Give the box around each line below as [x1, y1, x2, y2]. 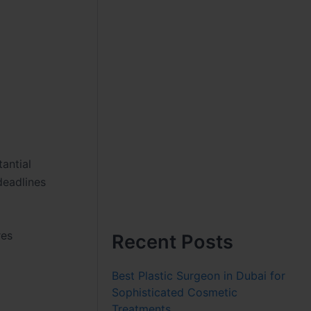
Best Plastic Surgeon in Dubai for [112, 268, 286, 283]
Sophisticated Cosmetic [112, 285, 238, 299]
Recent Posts [112, 230, 234, 253]
